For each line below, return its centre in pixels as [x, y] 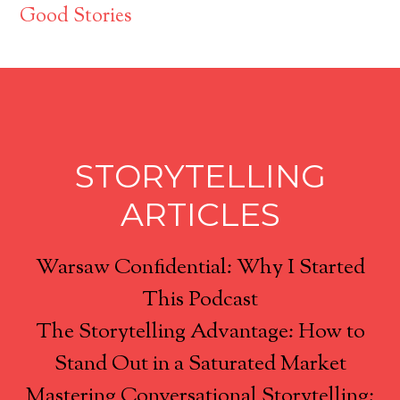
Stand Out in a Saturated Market [200, 364]
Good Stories [76, 17]
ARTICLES [200, 214]
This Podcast [200, 300]
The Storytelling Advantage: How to [200, 332]
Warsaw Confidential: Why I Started [200, 267]
